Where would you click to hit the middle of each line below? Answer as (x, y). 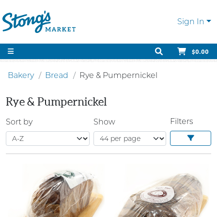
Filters (182, 121)
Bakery (21, 75)
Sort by (19, 122)
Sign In (191, 22)
